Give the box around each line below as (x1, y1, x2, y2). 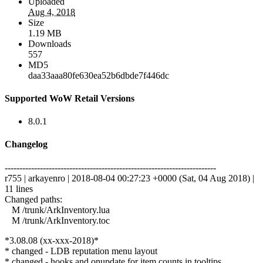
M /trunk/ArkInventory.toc (5, 215, 110, 225)
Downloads (28, 38, 71, 49)
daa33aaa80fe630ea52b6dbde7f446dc (28, 70, 169, 80)
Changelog (5, 139, 48, 150)
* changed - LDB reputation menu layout (5, 245, 157, 256)
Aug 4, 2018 (28, 6, 75, 17)
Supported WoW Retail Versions (5, 93, 134, 103)
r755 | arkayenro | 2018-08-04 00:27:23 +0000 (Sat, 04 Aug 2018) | (5, 173, 254, 183)
